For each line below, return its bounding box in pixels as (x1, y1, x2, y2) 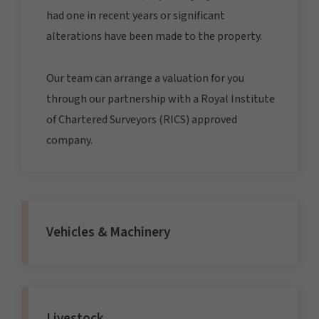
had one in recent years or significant (46, 8, 225, 24)
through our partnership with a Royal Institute (46, 91, 275, 108)
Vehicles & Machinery (46, 222, 170, 242)
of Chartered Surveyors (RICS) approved (46, 112, 237, 128)
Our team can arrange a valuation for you (46, 70, 244, 87)
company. (46, 132, 93, 149)
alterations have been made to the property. (46, 28, 262, 45)
